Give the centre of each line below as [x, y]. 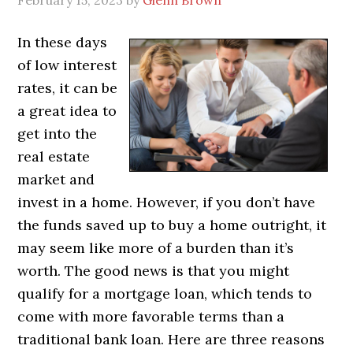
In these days [63, 43]
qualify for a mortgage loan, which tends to [165, 294]
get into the [58, 134]
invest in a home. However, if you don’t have [167, 203]
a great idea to [67, 111]
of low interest [67, 65]
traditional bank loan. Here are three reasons [171, 340]
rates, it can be [68, 88]
